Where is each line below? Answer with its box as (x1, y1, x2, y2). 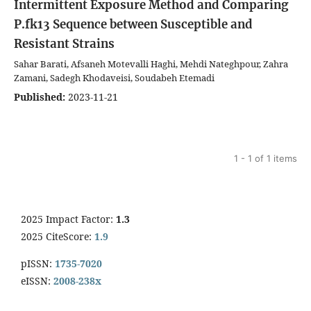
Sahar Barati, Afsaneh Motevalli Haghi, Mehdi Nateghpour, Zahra (14, 57, 288, 70)
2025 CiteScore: (21, 229, 92, 243)
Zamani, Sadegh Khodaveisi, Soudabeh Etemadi (14, 71, 215, 84)
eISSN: (21, 274, 51, 287)
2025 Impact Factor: (21, 212, 116, 226)
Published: (14, 90, 65, 103)
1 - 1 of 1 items (234, 152, 297, 164)
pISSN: (21, 256, 52, 270)
